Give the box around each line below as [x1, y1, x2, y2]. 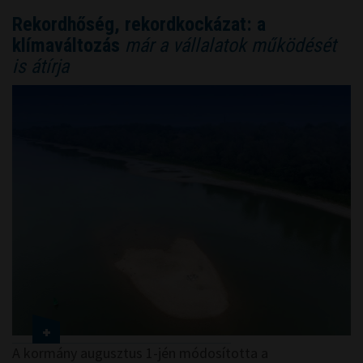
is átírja [12, 54, 69, 78]
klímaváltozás [12, 33, 120, 57]
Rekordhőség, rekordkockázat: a [12, 12, 266, 36]
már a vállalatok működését [120, 33, 336, 57]
